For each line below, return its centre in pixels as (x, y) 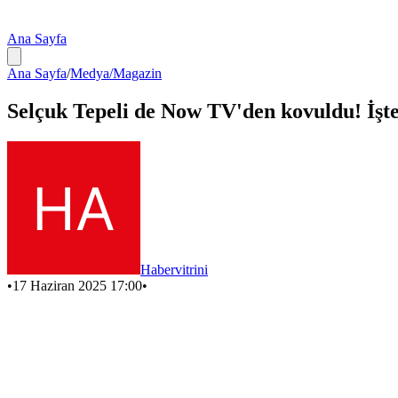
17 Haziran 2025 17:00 (77, 285)
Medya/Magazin (116, 73)
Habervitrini (174, 269)
